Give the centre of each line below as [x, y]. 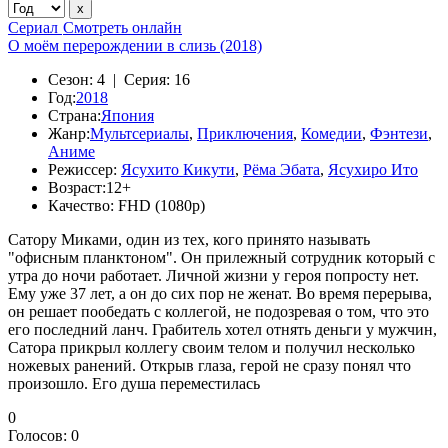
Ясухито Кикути [178, 169]
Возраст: [77, 187]
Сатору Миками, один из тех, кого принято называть [189, 239]
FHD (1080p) [161, 205]
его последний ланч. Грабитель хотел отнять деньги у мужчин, [222, 329]
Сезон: [70, 79]
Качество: [81, 205]
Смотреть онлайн [122, 27]
